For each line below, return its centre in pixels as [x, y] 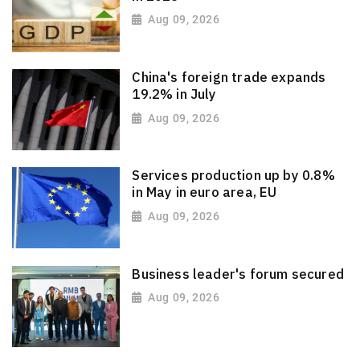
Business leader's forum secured [238, 274]
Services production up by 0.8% [233, 176]
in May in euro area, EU [205, 192]
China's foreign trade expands [229, 78]
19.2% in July [174, 94]
